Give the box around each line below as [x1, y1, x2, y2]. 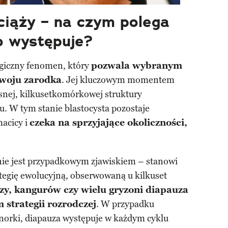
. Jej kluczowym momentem [62, 74, 175, 86]
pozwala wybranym [91, 60, 182, 72]
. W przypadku [96, 198, 154, 210]
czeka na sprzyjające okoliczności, [30, 117, 187, 129]
